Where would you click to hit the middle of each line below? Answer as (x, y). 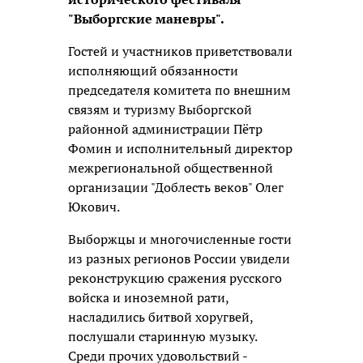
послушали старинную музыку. (162, 336)
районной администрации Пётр (165, 128)
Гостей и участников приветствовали (180, 51)
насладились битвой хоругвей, (160, 316)
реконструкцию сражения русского (175, 278)
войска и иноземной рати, (148, 297)
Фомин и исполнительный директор (180, 148)
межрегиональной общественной (171, 167)
